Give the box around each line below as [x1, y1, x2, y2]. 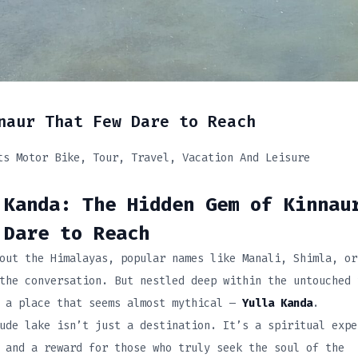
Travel [131, 150, 169, 166]
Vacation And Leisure [182, 150, 310, 166]
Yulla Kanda [242, 296, 313, 312]
